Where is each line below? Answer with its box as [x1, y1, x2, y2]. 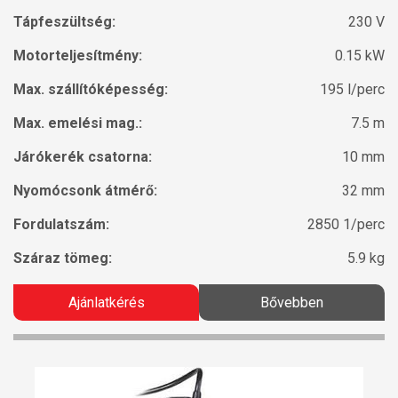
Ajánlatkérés [68, 294, 145, 312]
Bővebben [260, 294, 323, 312]
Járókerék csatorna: [13, 148, 152, 166]
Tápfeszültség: [13, 13, 115, 31]
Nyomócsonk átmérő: [13, 182, 157, 200]
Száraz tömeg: [13, 250, 112, 267]
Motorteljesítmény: [13, 47, 142, 65]
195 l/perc [320, 81, 385, 99]
